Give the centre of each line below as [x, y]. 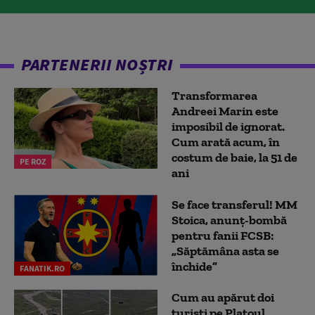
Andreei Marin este [225, 111]
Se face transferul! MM [234, 204]
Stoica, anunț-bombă [229, 220]
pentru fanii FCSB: [223, 235]
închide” [194, 266]
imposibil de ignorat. [228, 127]
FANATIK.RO [42, 269]
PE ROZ [33, 162]
